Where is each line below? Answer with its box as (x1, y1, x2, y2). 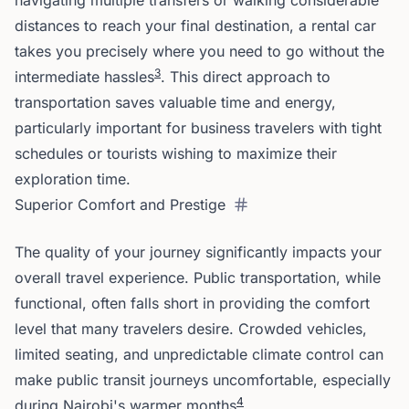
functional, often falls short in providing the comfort (15, 294, 370, 312)
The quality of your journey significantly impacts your (15, 243, 382, 261)
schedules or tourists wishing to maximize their (15, 144, 337, 163)
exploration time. (15, 170, 131, 188)
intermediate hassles (15, 68, 154, 86)
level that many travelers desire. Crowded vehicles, (15, 320, 367, 338)
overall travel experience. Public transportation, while (15, 268, 381, 287)
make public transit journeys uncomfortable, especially (15, 371, 391, 389)
